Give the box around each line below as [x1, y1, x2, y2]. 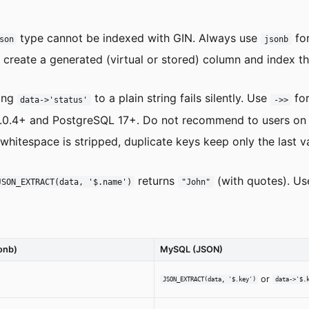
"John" [181, 177, 211, 187]
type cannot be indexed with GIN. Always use [17, 30, 261, 45]
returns [134, 173, 179, 188]
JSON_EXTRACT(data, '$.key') [162, 275, 256, 283]
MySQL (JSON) [160, 243, 223, 255]
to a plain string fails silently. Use [91, 91, 271, 106]
